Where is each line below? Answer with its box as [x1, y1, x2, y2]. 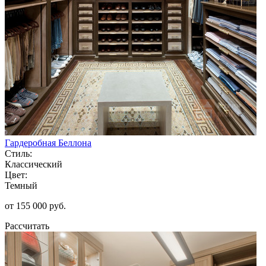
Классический [5, 159, 62, 169]
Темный [5, 180, 37, 191]
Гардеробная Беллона [5, 137, 91, 148]
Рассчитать [5, 220, 49, 231]
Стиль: [5, 148, 32, 159]
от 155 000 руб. [5, 200, 66, 211]
